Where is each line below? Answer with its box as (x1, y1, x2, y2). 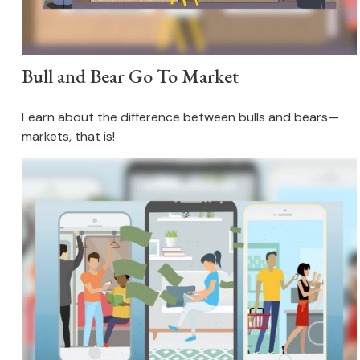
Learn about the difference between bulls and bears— (21, 108, 339, 125)
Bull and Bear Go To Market (21, 63, 239, 88)
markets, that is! (21, 127, 115, 145)
